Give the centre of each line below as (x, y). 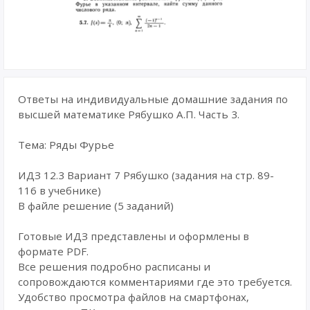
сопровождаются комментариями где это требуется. (155, 282)
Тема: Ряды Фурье (66, 145)
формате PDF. (53, 251)
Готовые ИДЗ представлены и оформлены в (134, 236)
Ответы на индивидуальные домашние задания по (153, 99)
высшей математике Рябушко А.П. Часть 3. (129, 114)
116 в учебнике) (60, 190)
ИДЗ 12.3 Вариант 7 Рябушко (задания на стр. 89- (146, 175)
